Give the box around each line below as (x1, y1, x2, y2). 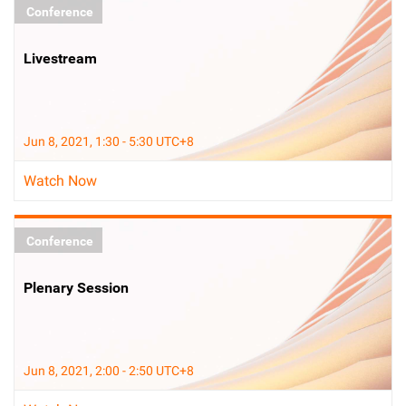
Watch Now (24, 172, 97, 189)
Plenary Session (24, 279, 129, 296)
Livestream (24, 50, 97, 67)
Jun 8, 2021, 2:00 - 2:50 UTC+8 (24, 363, 194, 378)
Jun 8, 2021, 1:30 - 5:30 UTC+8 (24, 134, 194, 149)
